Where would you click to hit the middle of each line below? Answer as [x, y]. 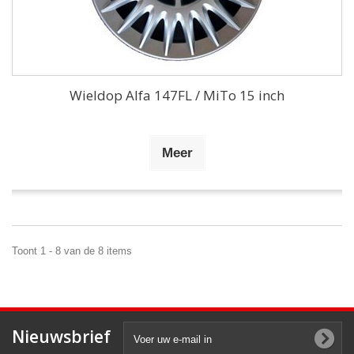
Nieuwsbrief [61, 336]
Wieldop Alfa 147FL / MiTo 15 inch [177, 95]
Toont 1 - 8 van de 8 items [72, 250]
